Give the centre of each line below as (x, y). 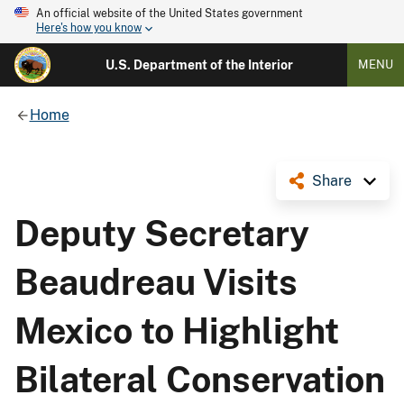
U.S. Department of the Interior (199, 65)
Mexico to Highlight (177, 331)
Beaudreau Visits (156, 282)
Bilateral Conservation (200, 379)
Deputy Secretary (162, 233)
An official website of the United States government (170, 14)
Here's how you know (89, 28)
